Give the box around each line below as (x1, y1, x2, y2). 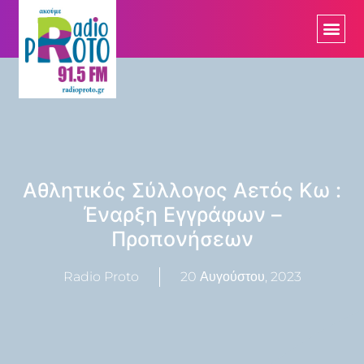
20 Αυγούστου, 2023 (180, 268, 301, 284)
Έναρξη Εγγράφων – (82, 201, 282, 227)
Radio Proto (63, 268, 139, 284)
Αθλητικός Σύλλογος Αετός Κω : (23, 177, 341, 202)
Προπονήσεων (110, 226, 253, 251)
